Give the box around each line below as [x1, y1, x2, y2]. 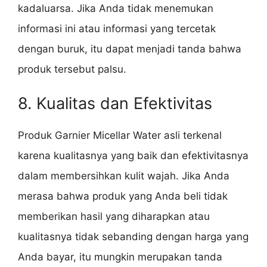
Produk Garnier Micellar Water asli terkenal [18, 129, 222, 142]
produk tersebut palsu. [18, 63, 126, 75]
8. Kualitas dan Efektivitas [18, 94, 212, 114]
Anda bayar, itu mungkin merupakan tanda [18, 251, 222, 263]
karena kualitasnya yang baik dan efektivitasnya [18, 150, 249, 162]
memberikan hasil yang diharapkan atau [18, 210, 210, 223]
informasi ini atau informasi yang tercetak [18, 22, 216, 35]
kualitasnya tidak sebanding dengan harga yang [18, 231, 249, 243]
